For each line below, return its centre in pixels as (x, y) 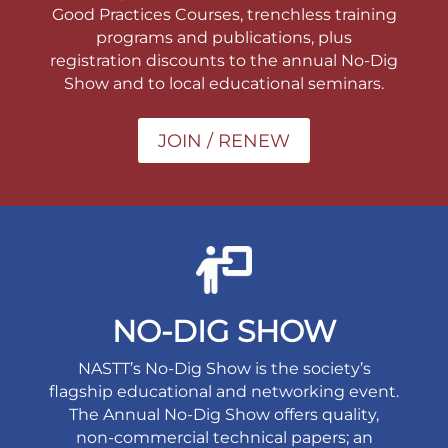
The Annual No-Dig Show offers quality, (224, 415)
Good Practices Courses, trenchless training (224, 15)
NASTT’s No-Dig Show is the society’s (224, 369)
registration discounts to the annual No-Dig (224, 61)
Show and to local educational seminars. (224, 84)
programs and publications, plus (224, 38)
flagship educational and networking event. (224, 392)
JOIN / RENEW (224, 140)
